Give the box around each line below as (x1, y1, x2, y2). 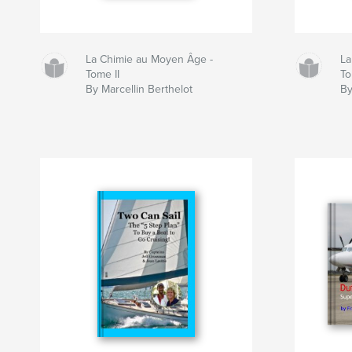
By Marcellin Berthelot (86, 82, 193, 97)
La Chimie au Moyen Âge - (86, 53, 214, 67)
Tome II (86, 68, 120, 82)
